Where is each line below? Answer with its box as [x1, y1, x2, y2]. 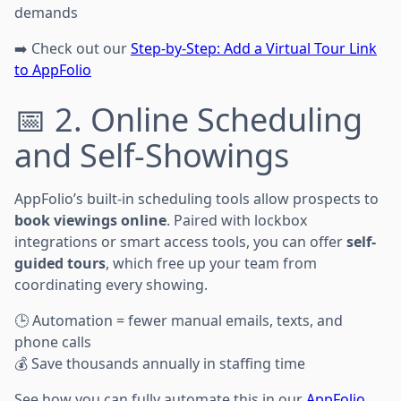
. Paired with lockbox [166, 209, 307, 230]
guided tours [14, 252, 106, 273]
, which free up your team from [106, 252, 317, 273]
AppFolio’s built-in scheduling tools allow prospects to [14, 188, 379, 209]
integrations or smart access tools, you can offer [14, 231, 346, 252]
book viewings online [14, 209, 166, 230]
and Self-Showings [14, 132, 289, 177]
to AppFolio [14, 59, 91, 80]
